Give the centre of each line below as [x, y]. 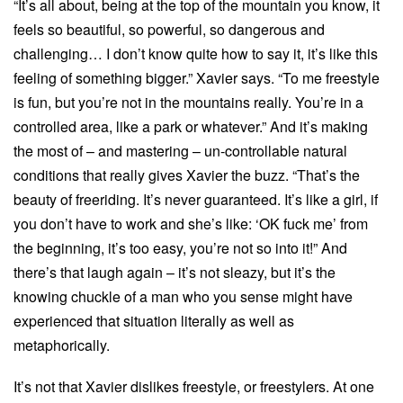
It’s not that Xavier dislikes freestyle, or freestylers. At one [194, 387]
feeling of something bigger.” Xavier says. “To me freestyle [197, 77]
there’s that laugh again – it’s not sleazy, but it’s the [175, 272]
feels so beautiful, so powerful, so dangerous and [169, 29]
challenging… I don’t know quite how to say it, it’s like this [196, 53]
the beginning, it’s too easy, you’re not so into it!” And [180, 247]
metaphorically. [62, 345]
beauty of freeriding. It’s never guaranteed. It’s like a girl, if [196, 199]
